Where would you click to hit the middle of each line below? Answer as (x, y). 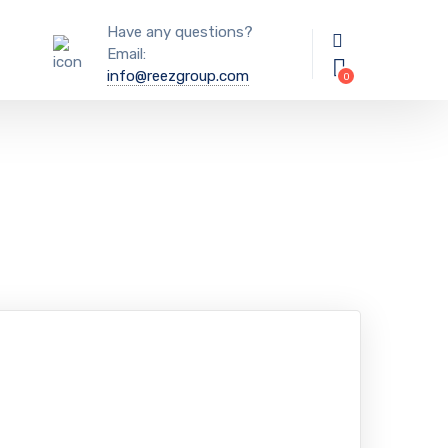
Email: (127, 54)
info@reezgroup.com (178, 76)
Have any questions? (180, 32)
